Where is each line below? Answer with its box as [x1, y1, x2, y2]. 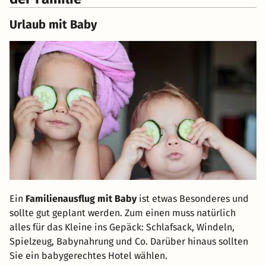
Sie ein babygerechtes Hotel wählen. [9, 250, 167, 262]
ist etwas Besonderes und [137, 193, 249, 205]
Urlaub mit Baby [9, 17, 97, 32]
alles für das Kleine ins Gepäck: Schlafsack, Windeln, [9, 221, 235, 233]
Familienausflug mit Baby [26, 193, 137, 205]
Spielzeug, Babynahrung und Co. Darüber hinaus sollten [9, 236, 248, 248]
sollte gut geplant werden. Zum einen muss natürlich [9, 207, 236, 219]
